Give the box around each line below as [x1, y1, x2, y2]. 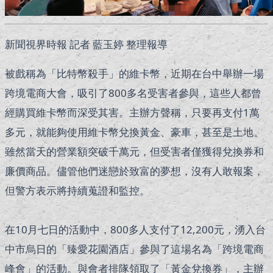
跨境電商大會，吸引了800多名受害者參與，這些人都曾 [5, 86, 261, 101]
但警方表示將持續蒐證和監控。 [5, 183, 150, 198]
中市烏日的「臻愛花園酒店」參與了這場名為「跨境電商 [5, 242, 264, 257]
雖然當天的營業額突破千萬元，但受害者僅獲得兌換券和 [5, 144, 264, 159]
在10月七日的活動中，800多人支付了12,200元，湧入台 [5, 222, 266, 237]
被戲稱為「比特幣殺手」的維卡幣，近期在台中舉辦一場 [5, 66, 264, 81]
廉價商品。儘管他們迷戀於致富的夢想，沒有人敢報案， [5, 164, 264, 179]
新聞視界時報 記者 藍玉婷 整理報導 [5, 37, 168, 52]
